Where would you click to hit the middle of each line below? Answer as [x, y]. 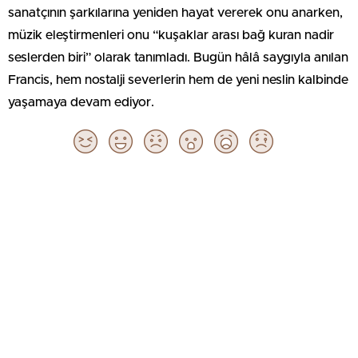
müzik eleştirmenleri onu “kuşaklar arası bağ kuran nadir [171, 35]
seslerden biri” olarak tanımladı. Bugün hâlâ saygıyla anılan [178, 58]
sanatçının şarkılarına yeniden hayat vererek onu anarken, [175, 13]
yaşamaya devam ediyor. [81, 102]
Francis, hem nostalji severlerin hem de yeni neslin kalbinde [178, 80]
